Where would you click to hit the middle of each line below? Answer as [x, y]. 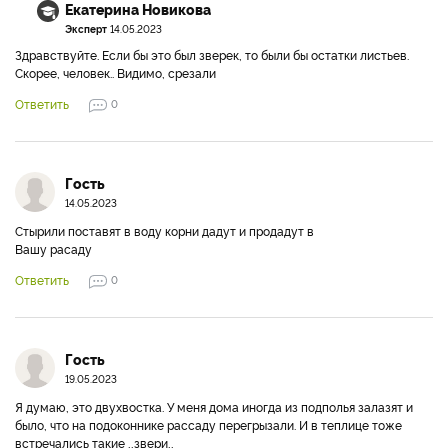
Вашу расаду [53, 248]
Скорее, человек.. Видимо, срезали [115, 72]
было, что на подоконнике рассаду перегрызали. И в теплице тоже [208, 424]
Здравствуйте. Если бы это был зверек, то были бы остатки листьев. [212, 54]
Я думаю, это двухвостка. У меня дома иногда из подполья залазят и [214, 406]
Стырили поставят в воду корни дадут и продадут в [164, 230]
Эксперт [86, 28]
